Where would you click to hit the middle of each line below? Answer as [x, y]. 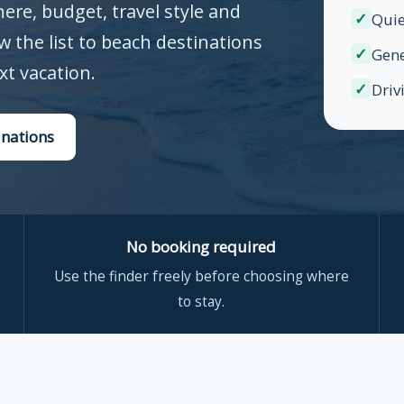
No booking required [202, 247]
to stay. [202, 301]
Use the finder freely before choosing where [201, 276]
